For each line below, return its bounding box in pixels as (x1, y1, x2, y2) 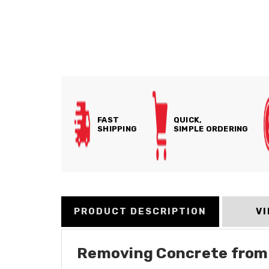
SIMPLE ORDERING (173, 124, 249, 133)
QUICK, (173, 115, 202, 124)
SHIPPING (97, 124, 137, 133)
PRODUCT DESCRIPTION (74, 205, 207, 217)
